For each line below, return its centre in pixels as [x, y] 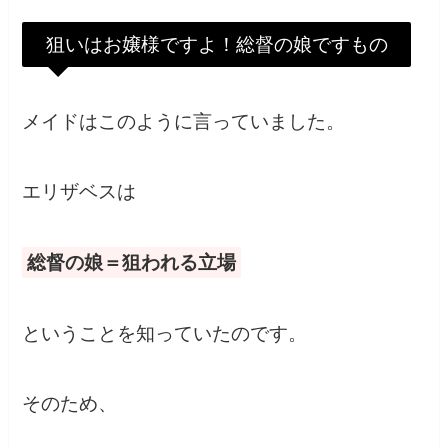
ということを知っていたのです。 [165, 333]
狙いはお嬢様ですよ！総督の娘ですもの [216, 44]
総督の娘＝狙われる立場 [132, 263]
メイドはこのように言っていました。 [184, 121]
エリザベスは [79, 192]
